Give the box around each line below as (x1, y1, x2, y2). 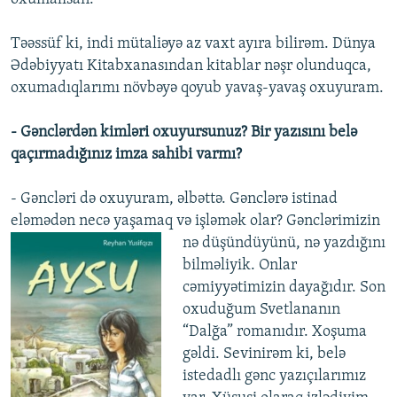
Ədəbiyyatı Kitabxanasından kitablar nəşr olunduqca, (11, 58, 371, 75)
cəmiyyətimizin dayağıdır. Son (182, 279, 385, 297)
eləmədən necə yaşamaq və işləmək (11, 213, 250, 230)
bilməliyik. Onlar (182, 257, 297, 275)
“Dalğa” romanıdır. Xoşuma (182, 323, 367, 341)
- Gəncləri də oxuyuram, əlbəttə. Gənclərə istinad (11, 191, 338, 208)
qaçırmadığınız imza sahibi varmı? (11, 146, 242, 164)
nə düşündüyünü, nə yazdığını (182, 235, 385, 253)
